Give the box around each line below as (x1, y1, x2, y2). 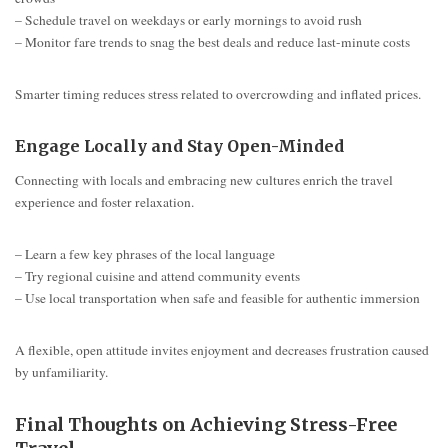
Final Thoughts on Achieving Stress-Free (15, 412, 397, 436)
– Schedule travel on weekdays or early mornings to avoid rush (15, 11, 362, 30)
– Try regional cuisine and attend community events (15, 266, 300, 285)
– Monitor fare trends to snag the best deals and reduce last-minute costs (15, 33, 410, 52)
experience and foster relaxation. (15, 192, 194, 211)
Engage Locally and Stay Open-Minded (15, 136, 344, 157)
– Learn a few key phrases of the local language (15, 244, 275, 263)
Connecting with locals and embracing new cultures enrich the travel (15, 170, 393, 189)
